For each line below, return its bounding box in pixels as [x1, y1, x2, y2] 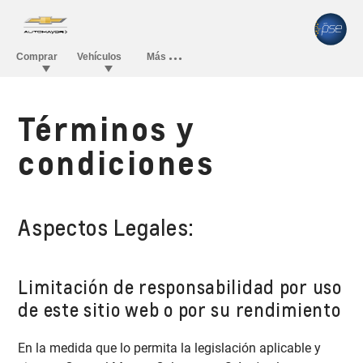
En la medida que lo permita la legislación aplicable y [18, 340, 322, 356]
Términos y [18, 108, 196, 148]
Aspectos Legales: [18, 213, 194, 241]
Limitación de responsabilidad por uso [18, 275, 342, 299]
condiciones [18, 142, 216, 182]
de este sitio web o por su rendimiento [18, 298, 341, 322]
